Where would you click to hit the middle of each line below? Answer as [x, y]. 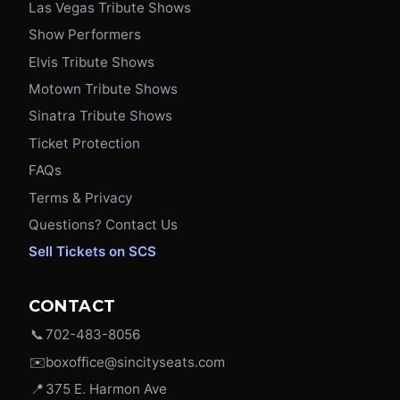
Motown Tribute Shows [103, 89]
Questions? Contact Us [103, 225]
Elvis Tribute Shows [92, 62]
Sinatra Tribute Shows [100, 116]
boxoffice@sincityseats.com [135, 362]
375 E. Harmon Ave [106, 388]
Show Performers [85, 35]
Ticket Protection [84, 143]
